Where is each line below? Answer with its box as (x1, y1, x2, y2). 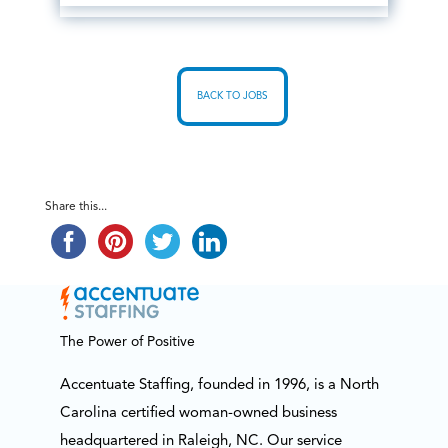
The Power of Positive (59, 335, 195, 350)
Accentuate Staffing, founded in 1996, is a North (59, 377, 379, 393)
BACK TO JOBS (196, 91, 268, 102)
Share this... (44, 201, 107, 214)
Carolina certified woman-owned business (59, 405, 337, 421)
